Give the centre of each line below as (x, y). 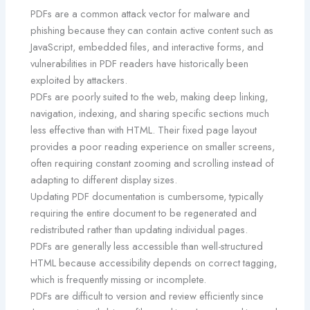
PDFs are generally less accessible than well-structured (147, 246)
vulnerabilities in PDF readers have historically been (140, 63)
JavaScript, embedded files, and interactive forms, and (147, 46)
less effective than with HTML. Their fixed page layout (144, 129)
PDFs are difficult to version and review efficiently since (147, 295)
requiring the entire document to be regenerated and (144, 212)
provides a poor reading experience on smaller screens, (153, 146)
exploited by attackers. (79, 80)
